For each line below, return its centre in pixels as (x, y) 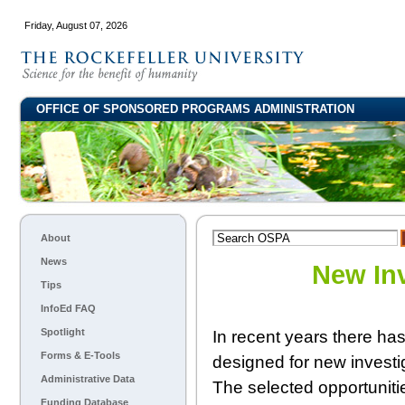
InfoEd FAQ (68, 308)
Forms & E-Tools (80, 355)
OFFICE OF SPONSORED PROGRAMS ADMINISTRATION (195, 109)
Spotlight (63, 332)
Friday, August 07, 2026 (76, 25)
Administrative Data (88, 379)
